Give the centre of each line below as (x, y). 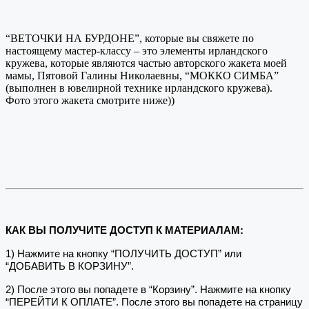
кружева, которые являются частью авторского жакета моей (146, 63)
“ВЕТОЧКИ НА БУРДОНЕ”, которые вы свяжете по (130, 38)
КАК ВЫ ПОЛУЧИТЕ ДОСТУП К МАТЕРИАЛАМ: (124, 230)
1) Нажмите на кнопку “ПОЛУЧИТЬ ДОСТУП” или (123, 253)
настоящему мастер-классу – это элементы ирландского (137, 50)
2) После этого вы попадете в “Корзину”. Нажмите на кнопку (148, 289)
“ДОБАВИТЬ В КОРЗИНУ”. (71, 266)
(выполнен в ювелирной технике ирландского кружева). (139, 88)
